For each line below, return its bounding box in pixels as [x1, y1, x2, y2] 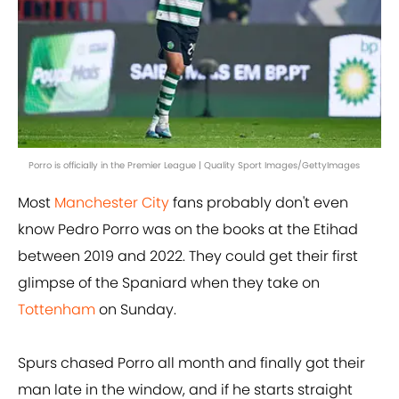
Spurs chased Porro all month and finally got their [18, 353, 365, 374]
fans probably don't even [169, 192, 348, 214]
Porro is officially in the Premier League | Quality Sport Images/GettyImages [28, 159, 360, 173]
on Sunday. [95, 299, 176, 321]
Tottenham [18, 299, 95, 321]
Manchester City [54, 192, 169, 214]
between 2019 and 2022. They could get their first [18, 246, 358, 267]
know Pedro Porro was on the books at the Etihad [18, 219, 358, 240]
